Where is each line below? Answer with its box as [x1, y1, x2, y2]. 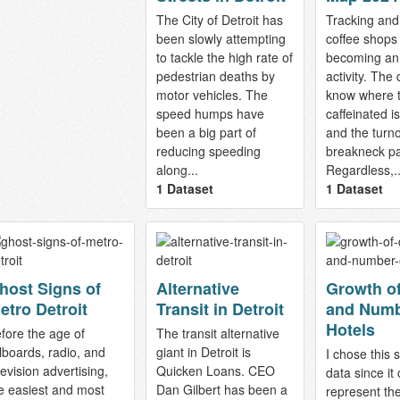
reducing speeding [155, 141, 261, 160]
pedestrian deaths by [155, 66, 275, 85]
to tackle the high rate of [155, 47, 293, 66]
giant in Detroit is [155, 342, 251, 361]
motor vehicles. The [155, 85, 268, 104]
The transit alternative [155, 323, 279, 342]
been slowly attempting [155, 29, 286, 47]
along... [155, 160, 198, 179]
